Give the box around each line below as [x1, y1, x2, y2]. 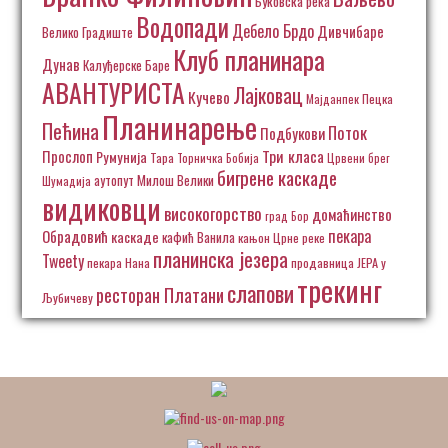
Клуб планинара [173, 40, 326, 78]
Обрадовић [42, 225, 109, 247]
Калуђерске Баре [83, 55, 171, 75]
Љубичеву [42, 288, 94, 307]
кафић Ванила [162, 227, 236, 247]
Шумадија [42, 172, 92, 189]
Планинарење [102, 106, 258, 148]
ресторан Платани [96, 281, 225, 308]
